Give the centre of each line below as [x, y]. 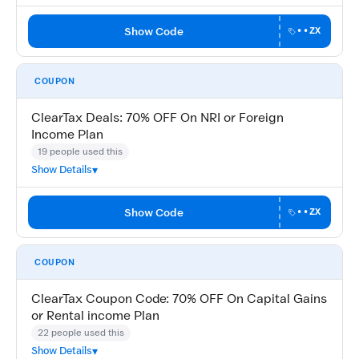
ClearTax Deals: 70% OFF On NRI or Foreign [157, 118]
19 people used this [80, 151]
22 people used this [81, 333]
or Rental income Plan [95, 316]
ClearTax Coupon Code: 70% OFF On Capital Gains [179, 299]
